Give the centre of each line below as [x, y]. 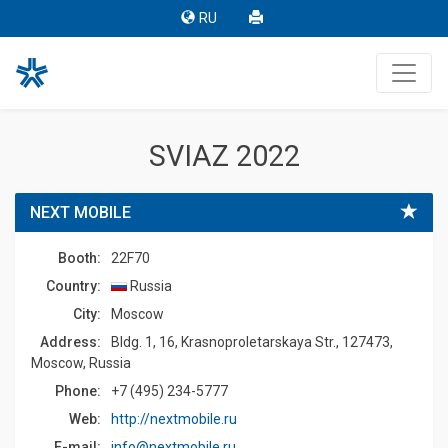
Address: [70, 342]
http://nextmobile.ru [174, 419]
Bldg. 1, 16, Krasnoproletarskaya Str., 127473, [252, 342]
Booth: [79, 258]
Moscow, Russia [81, 363]
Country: [73, 286]
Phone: [78, 391]
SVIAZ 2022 [224, 156]
